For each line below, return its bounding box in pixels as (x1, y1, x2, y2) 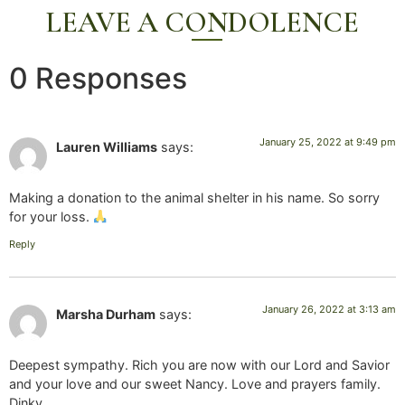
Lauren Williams (56, 138, 157, 155)
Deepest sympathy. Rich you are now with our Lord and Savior (9, 357, 390, 373)
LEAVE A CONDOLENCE (46, 4, 359, 40)
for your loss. (9, 209, 93, 225)
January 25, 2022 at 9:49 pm (259, 135, 396, 148)
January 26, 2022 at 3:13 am (262, 302, 396, 316)
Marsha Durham (56, 306, 155, 322)
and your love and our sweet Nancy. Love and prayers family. (9, 376, 381, 392)
